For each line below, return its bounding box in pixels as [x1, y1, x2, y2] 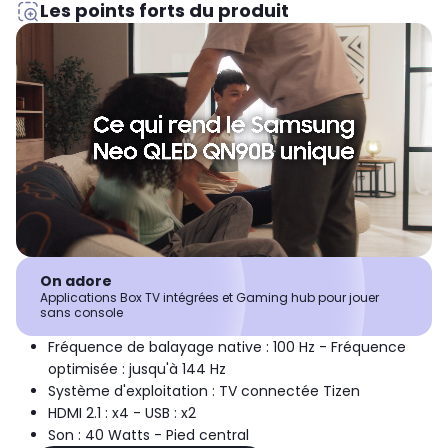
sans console [40, 304, 123, 322]
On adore [40, 271, 112, 292]
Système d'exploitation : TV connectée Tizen [48, 381, 360, 402]
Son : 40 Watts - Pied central [48, 425, 249, 446]
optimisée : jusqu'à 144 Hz [48, 359, 226, 380]
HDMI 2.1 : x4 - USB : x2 [48, 403, 196, 424]
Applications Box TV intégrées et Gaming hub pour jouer [40, 289, 379, 307]
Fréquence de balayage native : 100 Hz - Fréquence [48, 337, 406, 358]
